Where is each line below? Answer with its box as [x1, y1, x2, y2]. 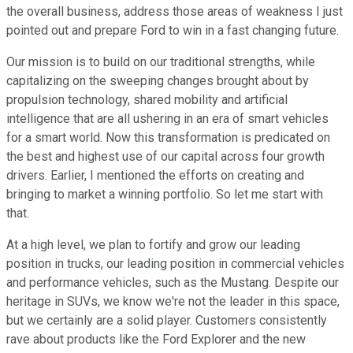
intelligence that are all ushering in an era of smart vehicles [6, 111, 329, 127]
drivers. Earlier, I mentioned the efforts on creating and [6, 168, 304, 184]
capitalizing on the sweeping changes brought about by [6, 73, 309, 89]
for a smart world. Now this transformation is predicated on [6, 130, 330, 146]
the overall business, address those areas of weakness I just [6, 4, 343, 20]
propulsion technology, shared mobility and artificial [6, 92, 288, 108]
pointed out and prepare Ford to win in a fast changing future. [6, 23, 339, 39]
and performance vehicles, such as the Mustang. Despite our [6, 275, 339, 291]
